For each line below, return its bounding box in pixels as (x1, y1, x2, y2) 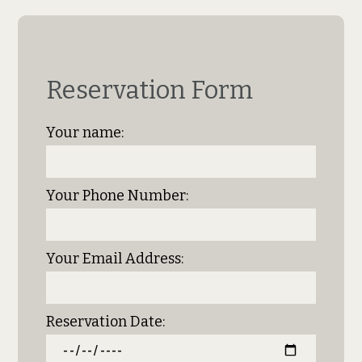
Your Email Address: (46, 250, 184, 268)
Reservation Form (46, 74, 254, 105)
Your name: (46, 124, 124, 142)
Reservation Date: (46, 313, 166, 331)
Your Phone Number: (46, 187, 189, 205)
